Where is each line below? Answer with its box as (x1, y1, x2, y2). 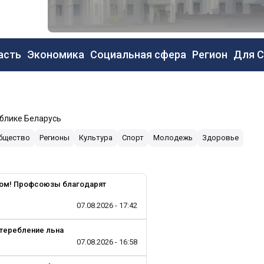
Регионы (39, 133, 70, 142)
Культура (79, 133, 113, 142)
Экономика (27, 48, 84, 61)
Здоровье (202, 133, 239, 142)
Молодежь (153, 133, 193, 142)
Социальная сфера (90, 48, 186, 61)
